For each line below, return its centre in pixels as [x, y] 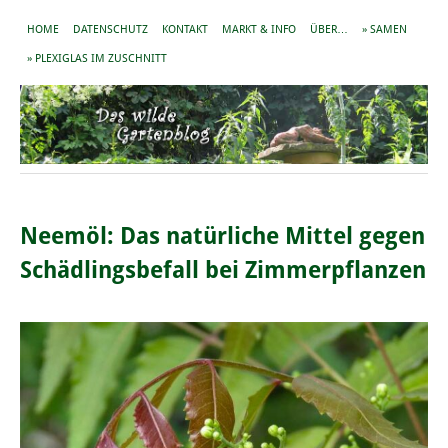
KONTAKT [185, 29]
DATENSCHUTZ [110, 29]
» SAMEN [384, 29]
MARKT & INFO [259, 29]
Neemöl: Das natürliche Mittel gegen [222, 236]
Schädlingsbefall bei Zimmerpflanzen [223, 270]
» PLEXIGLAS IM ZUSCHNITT [97, 58]
